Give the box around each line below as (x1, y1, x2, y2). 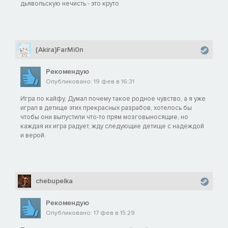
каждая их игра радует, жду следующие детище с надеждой (20, 122, 204, 130)
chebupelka (36, 176, 73, 185)
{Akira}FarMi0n (36, 45, 83, 54)
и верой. (20, 131, 46, 139)
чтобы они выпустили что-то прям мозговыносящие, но (20, 112, 188, 121)
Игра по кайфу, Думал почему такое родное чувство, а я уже (20, 94, 206, 103)
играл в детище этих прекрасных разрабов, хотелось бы (20, 103, 192, 112)
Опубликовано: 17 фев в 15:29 (46, 209, 135, 217)
